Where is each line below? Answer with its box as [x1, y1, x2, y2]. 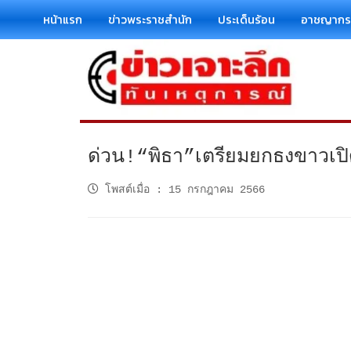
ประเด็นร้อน [218, 10, 275, 28]
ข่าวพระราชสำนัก [108, 10, 192, 28]
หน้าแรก [43, 10, 82, 28]
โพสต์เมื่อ [105, 183, 150, 196]
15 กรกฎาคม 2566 [168, 183, 265, 196]
